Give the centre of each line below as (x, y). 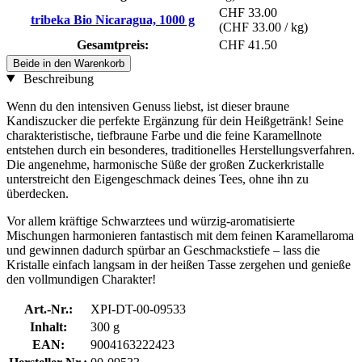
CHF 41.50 (248, 44)
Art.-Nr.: (48, 309)
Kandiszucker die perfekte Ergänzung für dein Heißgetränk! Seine (175, 120)
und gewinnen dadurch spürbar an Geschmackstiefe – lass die (163, 250)
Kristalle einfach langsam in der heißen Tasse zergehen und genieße (179, 264)
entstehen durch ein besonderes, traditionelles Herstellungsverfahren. (181, 149)
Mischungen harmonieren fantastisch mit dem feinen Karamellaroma (180, 235)
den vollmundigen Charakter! (81, 279)
